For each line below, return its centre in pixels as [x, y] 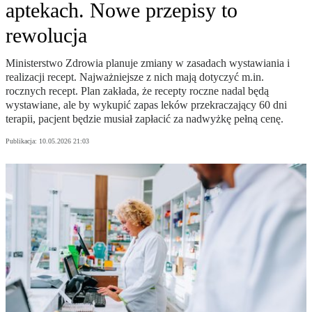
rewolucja [46, 36]
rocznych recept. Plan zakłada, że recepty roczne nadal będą [137, 91]
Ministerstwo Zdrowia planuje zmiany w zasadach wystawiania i [148, 63]
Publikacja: [22, 141]
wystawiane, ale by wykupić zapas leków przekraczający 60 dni [146, 105]
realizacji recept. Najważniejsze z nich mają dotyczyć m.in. [135, 77]
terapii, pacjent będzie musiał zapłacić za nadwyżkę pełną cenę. [145, 119]
